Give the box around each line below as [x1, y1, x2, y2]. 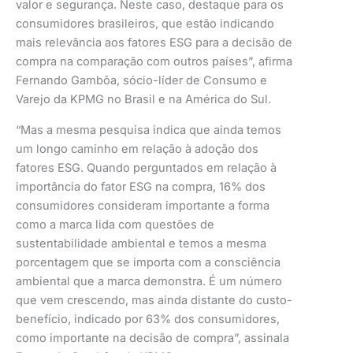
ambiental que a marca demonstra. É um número [16, 273, 282, 288]
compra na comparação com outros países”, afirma [16, 54, 292, 69]
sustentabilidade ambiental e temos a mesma [16, 236, 266, 251]
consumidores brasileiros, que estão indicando [16, 17, 274, 32]
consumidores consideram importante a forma [16, 198, 269, 213]
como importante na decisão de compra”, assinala [16, 330, 289, 345]
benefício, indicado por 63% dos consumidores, [16, 311, 280, 326]
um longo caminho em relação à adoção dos [16, 141, 258, 156]
